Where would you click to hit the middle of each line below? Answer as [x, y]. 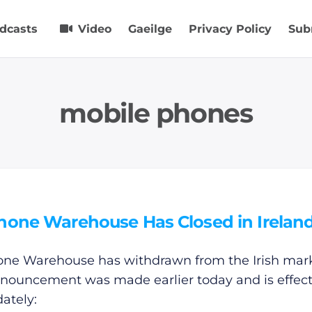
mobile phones [156, 113]
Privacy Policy [230, 29]
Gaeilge [150, 29]
